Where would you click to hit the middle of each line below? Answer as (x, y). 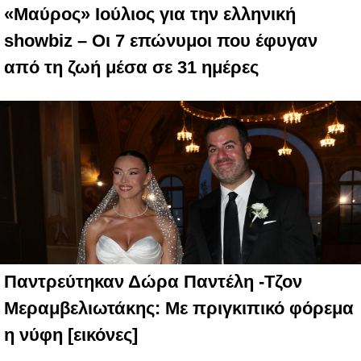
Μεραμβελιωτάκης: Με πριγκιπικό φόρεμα (179, 309)
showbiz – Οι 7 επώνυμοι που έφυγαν (161, 41)
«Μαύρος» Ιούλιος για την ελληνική (150, 15)
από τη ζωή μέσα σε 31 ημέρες (131, 68)
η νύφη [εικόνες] (71, 335)
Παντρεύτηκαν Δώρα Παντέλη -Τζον (153, 282)
